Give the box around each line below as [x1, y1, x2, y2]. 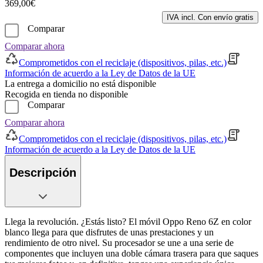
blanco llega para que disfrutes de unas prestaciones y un [5, 227, 214, 238]
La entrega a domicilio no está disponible [5, 78, 156, 89]
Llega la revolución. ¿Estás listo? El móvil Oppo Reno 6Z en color [5, 217, 251, 227]
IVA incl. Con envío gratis [167, 12, 254, 22]
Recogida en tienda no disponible [5, 89, 128, 99]
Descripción [9, 166, 76, 180]
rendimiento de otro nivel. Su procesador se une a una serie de [5, 238, 234, 248]
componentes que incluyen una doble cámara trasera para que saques [5, 248, 258, 259]
